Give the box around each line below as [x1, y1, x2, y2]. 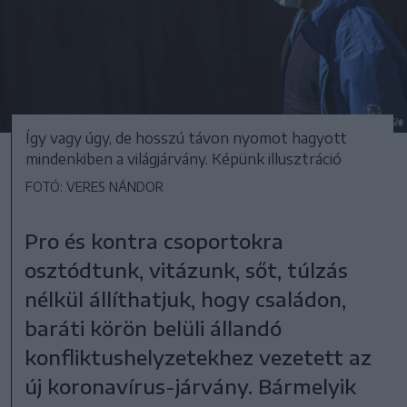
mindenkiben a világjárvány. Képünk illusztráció [25, 149, 342, 168]
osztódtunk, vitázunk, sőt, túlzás [25, 256, 349, 283]
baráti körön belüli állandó [25, 314, 283, 341]
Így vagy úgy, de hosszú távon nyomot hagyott [25, 128, 347, 147]
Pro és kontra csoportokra [25, 227, 284, 253]
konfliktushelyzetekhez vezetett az [25, 343, 372, 370]
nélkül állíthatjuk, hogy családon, [25, 285, 347, 312]
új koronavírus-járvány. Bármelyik [25, 372, 357, 399]
